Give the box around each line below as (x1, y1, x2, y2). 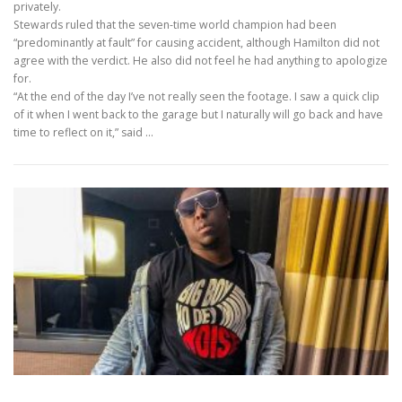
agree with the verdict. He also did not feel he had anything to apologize (13, 53, 388, 69)
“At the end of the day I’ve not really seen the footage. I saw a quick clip (13, 89, 380, 105)
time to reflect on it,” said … (13, 125, 153, 141)
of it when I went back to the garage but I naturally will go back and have (13, 107, 383, 123)
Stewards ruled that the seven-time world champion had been (13, 17, 336, 33)
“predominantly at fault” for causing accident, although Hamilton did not (13, 35, 380, 51)
